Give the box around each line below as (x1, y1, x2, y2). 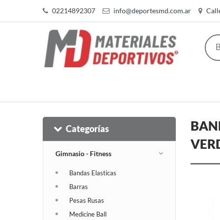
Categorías (66, 123, 109, 134)
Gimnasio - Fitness (55, 149, 111, 158)
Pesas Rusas (69, 196, 104, 204)
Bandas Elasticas (69, 168, 116, 177)
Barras (69, 182, 88, 191)
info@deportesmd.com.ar (113, 6, 191, 15)
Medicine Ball (69, 210, 107, 218)
